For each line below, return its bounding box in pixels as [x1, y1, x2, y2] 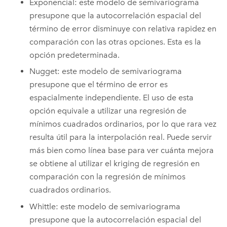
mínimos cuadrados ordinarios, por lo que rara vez [29, 119, 217, 129]
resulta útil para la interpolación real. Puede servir [29, 132, 212, 142]
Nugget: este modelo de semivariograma [29, 66, 182, 77]
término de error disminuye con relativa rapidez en [29, 23, 217, 33]
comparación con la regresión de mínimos [29, 172, 186, 182]
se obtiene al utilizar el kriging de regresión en [29, 159, 200, 169]
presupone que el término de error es [29, 80, 168, 90]
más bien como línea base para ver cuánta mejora [29, 145, 214, 156]
